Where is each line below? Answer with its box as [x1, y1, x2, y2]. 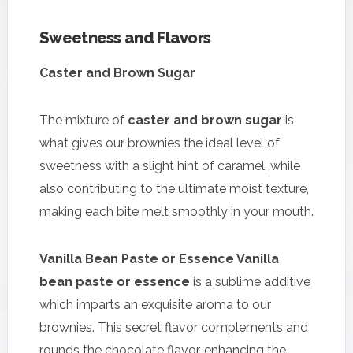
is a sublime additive [190, 273, 310, 289]
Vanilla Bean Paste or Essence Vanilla [39, 251, 279, 266]
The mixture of [39, 112, 128, 128]
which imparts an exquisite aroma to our [39, 296, 271, 312]
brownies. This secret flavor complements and [39, 319, 308, 335]
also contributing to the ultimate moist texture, [39, 180, 309, 196]
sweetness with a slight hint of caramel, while [39, 158, 300, 173]
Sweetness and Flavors [39, 28, 211, 47]
